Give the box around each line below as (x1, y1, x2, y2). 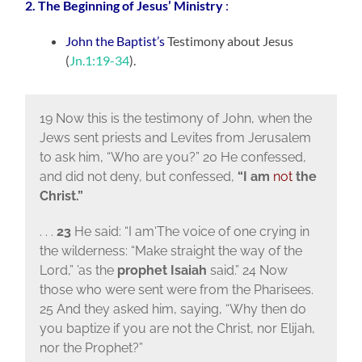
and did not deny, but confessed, (39, 168, 238, 184)
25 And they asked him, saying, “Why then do (39, 301, 306, 317)
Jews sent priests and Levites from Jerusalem (39, 129, 311, 145)
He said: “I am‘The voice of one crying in (70, 223, 309, 239)
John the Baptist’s (65, 33, 166, 49)
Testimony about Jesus (165, 33, 294, 49)
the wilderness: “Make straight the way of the (39, 242, 302, 259)
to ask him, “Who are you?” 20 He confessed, (39, 149, 306, 165)
